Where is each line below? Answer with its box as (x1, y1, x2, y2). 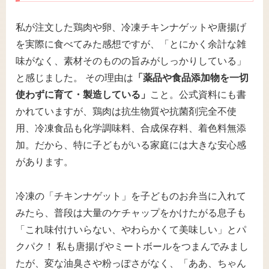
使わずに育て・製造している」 (16, 89, 150, 100)
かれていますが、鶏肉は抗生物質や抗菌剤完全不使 (16, 106, 237, 116)
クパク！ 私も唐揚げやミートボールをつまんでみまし (16, 241, 249, 252)
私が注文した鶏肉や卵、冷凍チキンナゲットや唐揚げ (16, 22, 246, 32)
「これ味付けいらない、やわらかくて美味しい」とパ (16, 224, 246, 235)
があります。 (16, 156, 73, 167)
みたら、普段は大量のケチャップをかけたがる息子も (16, 207, 246, 218)
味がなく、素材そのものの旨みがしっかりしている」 (16, 55, 246, 66)
